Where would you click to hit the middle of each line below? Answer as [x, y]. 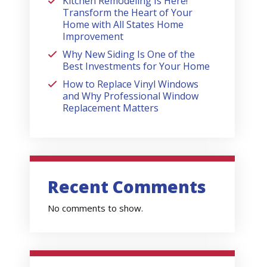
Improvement [93, 36]
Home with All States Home [123, 24]
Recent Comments [127, 187]
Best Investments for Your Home [136, 66]
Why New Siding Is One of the [129, 54]
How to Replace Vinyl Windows [131, 84]
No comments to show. [96, 208]
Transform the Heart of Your [128, 12]
